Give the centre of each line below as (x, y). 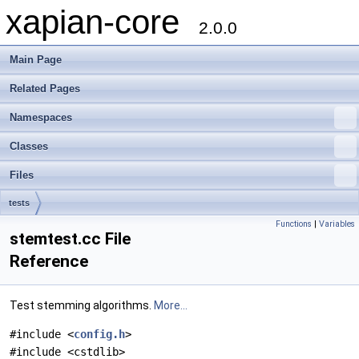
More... (171, 305)
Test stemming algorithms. (82, 305)
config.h (99, 334)
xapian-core (102, 22)
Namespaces (41, 117)
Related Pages (45, 89)
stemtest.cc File (70, 239)
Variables (337, 224)
